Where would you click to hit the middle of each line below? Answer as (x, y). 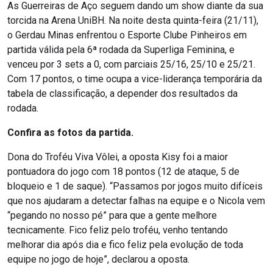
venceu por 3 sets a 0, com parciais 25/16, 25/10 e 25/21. (131, 65)
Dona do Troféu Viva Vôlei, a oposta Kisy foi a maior (118, 157)
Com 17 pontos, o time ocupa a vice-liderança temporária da (135, 79)
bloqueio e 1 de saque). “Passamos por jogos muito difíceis (135, 186)
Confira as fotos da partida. (70, 133)
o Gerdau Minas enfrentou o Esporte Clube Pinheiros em (127, 35)
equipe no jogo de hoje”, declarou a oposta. (101, 260)
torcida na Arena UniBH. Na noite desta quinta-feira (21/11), (133, 21)
